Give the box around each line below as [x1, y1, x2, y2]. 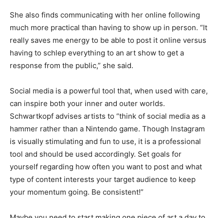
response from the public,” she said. [10, 61, 133, 71]
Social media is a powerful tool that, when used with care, [10, 86, 208, 96]
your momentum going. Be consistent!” [10, 187, 144, 197]
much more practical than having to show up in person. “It [10, 23, 207, 33]
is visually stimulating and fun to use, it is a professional [10, 137, 201, 146]
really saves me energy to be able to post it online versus [10, 36, 206, 45]
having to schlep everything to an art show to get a [10, 48, 184, 58]
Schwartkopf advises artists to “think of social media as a [10, 111, 205, 121]
